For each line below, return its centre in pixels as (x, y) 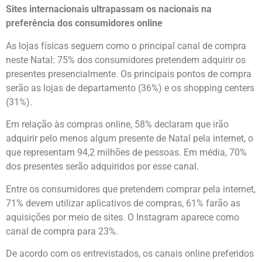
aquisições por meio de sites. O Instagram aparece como (123, 217)
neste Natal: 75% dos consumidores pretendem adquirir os (126, 60)
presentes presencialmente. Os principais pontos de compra (129, 74)
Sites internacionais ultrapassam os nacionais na (109, 9)
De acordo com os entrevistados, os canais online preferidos (130, 254)
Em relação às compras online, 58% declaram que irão (117, 125)
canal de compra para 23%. (62, 231)
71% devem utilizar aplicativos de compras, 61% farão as (123, 203)
